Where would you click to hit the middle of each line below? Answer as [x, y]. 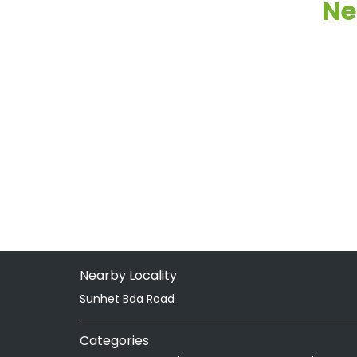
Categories [114, 340]
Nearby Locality [128, 275]
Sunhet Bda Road [127, 298]
